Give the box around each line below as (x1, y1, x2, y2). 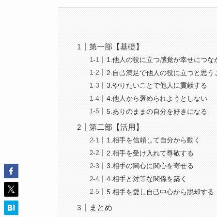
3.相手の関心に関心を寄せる (107, 162, 194, 170)
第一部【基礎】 (89, 42, 144, 51)
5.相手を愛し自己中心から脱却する (107, 187, 215, 196)
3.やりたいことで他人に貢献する (107, 81, 208, 90)
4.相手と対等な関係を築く (107, 175, 187, 183)
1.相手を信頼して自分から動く (107, 136, 201, 144)
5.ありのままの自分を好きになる (107, 107, 208, 115)
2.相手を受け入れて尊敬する (107, 149, 194, 157)
